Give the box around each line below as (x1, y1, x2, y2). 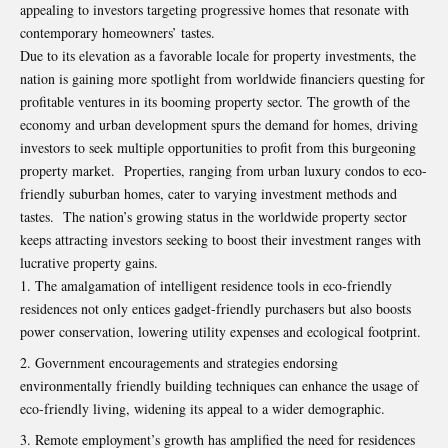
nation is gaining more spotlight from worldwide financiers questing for (20, 68, 425, 88)
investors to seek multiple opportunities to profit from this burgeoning (20, 137, 416, 157)
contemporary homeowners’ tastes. (20, 22, 215, 42)
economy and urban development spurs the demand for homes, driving (20, 114, 418, 134)
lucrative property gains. (20, 252, 158, 272)
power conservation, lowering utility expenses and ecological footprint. (20, 321, 421, 341)
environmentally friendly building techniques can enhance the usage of (20, 375, 419, 395)
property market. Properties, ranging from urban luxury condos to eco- (20, 160, 427, 180)
